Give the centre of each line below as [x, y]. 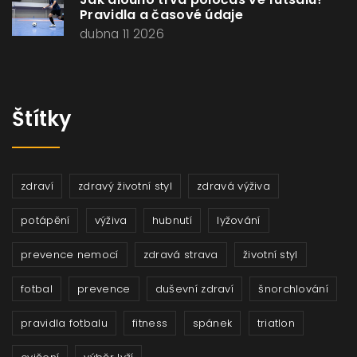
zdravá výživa [234, 186]
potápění [45, 221]
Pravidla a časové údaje [161, 15]
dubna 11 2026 [122, 34]
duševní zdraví [194, 289]
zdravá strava [180, 255]
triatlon [276, 324]
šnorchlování [293, 289]
